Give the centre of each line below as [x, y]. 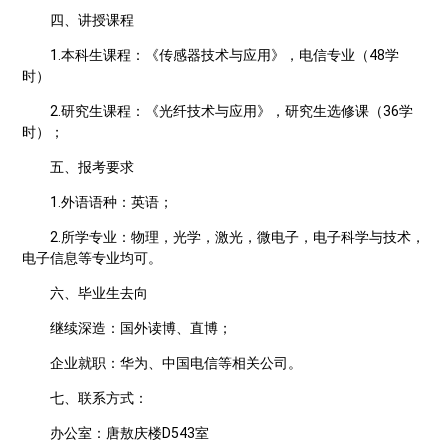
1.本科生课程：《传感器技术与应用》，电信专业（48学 [225, 54]
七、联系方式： [99, 397]
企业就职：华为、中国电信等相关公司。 [176, 362]
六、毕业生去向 [99, 292]
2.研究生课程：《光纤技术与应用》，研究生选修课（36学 [232, 110]
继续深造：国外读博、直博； [141, 327]
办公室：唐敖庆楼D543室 [130, 432]
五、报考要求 [92, 166]
